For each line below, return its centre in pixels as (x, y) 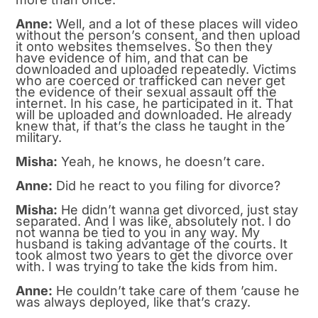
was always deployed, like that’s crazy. (133, 302)
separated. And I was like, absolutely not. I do (154, 221)
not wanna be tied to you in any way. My (138, 232)
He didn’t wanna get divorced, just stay (178, 209)
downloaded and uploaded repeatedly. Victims (157, 69)
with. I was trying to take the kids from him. (147, 266)
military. (39, 137)
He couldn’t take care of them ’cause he (176, 290)
